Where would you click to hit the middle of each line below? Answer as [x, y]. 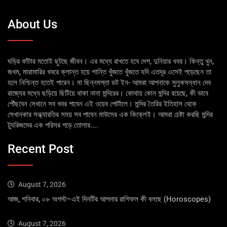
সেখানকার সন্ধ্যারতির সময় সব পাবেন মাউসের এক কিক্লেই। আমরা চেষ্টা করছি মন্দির [110, 114]
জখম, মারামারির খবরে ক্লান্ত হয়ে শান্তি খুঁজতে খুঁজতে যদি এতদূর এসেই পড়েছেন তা [109, 72]
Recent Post [41, 149]
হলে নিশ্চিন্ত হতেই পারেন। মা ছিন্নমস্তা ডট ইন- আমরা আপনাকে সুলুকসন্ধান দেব [109, 82]
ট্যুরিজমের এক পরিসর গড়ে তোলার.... [53, 125]
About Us [32, 24]
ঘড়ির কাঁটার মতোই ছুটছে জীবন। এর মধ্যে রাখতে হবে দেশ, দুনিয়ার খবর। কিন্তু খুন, [111, 61]
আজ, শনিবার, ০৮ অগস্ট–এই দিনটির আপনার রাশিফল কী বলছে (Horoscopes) [109, 199]
